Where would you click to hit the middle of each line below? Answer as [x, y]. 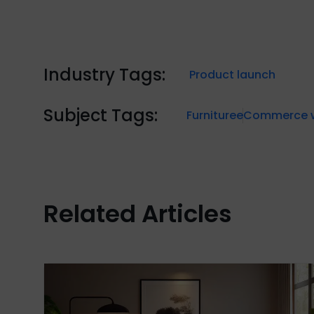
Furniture [211, 115]
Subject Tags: [101, 115]
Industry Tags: [104, 74]
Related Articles [138, 213]
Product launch [232, 74]
